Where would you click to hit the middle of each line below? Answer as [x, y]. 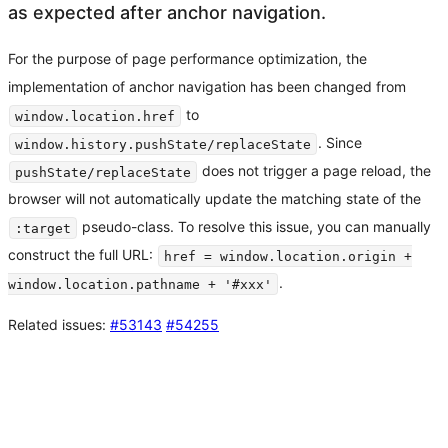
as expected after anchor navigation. [167, 13]
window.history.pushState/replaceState [163, 144]
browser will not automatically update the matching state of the [214, 199]
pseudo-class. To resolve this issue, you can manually [255, 227]
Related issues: [59, 325]
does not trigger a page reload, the [315, 171]
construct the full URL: [82, 255]
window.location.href [95, 116]
